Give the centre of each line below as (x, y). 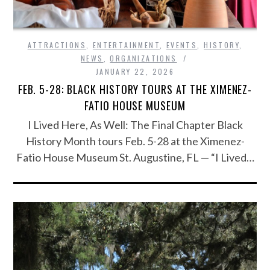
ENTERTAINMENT (126, 45)
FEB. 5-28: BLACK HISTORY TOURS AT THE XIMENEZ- (135, 89)
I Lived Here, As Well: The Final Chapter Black (135, 124)
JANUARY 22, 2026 (135, 71)
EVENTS (182, 45)
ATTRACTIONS (57, 45)
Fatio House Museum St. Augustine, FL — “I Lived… (135, 157)
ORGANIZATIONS (143, 58)
